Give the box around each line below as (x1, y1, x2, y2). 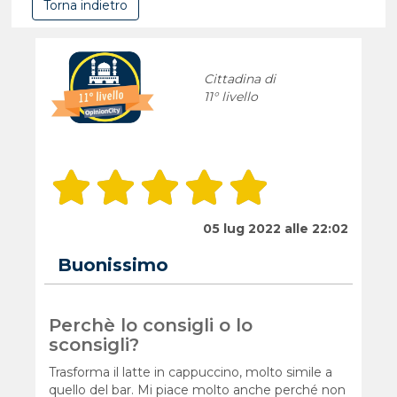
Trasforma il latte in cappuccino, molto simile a (49, 364, 333, 381)
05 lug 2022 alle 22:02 (202, 221, 348, 237)
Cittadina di (204, 71, 276, 88)
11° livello (204, 89, 259, 105)
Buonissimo (58, 254, 169, 276)
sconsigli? (49, 334, 140, 356)
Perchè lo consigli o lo (49, 315, 253, 337)
